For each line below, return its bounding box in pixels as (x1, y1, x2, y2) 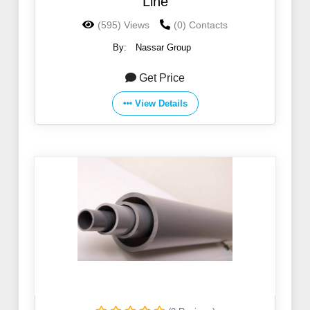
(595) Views (98, 19, 149, 31)
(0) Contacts (174, 19, 228, 31)
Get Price (139, 72, 185, 84)
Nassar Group (136, 42, 191, 53)
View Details (134, 98, 188, 109)
